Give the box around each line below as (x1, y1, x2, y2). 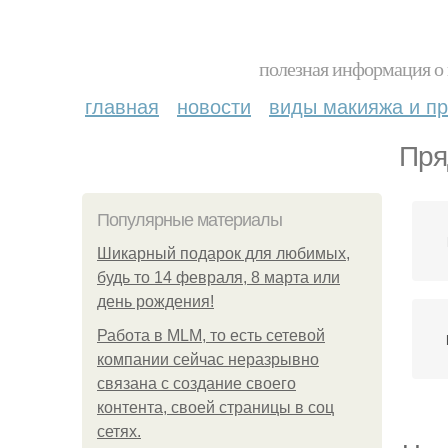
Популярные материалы (97, 210, 282, 230)
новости (177, 91, 251, 120)
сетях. (97, 423, 141, 440)
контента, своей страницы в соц (97, 399, 334, 416)
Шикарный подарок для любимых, (97, 245, 350, 262)
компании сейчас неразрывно (97, 351, 319, 368)
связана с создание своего (97, 375, 296, 392)
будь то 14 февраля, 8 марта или (97, 269, 340, 286)
